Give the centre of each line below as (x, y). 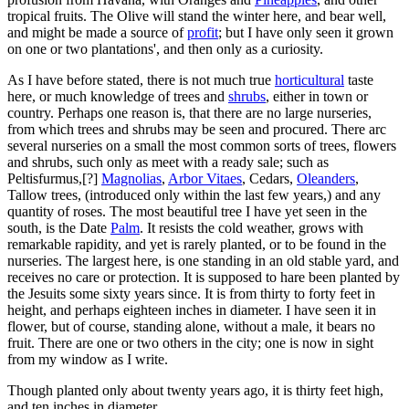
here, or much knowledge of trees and (118, 96)
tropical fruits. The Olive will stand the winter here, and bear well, (197, 16)
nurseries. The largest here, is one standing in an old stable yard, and (203, 260)
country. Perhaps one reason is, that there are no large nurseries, (189, 112)
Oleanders (326, 178)
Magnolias (131, 178)
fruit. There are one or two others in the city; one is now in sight (190, 342)
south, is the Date (59, 227)
